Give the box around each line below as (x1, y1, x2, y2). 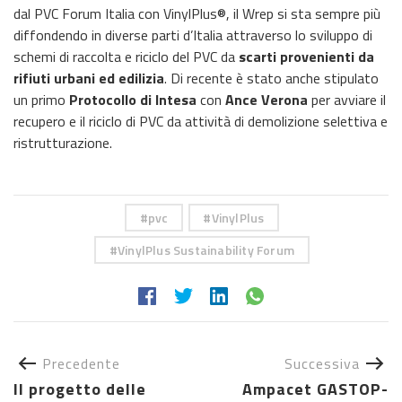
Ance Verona (225, 89, 308, 111)
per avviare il (308, 89, 386, 111)
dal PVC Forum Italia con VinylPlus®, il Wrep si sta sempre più (13, 3, 380, 25)
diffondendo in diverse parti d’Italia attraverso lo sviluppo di (13, 24, 372, 47)
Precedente (42, 353, 120, 375)
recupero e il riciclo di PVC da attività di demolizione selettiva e (13, 110, 388, 133)
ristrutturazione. (13, 132, 112, 154)
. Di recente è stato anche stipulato (164, 67, 379, 90)
